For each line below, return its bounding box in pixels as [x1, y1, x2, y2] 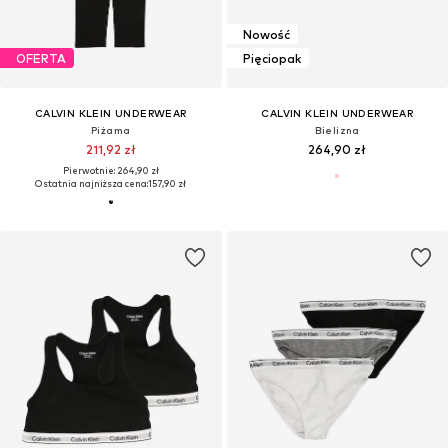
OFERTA [16, 50, 66, 66]
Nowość [242, 26, 290, 42]
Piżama [91, 124, 131, 137]
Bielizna [314, 124, 360, 137]
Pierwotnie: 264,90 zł [62, 165, 159, 177]
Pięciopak [242, 50, 301, 66]
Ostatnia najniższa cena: [35, 178, 149, 190]
